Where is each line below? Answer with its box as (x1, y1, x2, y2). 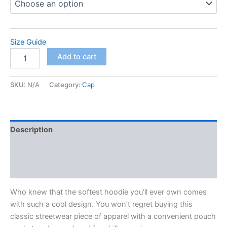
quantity (10, 68, 37, 78)
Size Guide (10, 37, 46, 47)
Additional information (10, 144, 91, 154)
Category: (49, 81, 82, 89)
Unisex (10, 48, 32, 57)
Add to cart (57, 52, 96, 62)
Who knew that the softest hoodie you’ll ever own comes (10, 187, 207, 197)
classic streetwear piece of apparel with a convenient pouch (10, 211, 216, 221)
